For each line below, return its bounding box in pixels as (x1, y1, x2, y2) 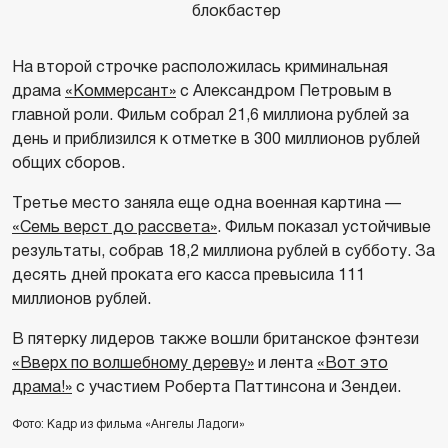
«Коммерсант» (65, 81, 176, 99)
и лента (254, 353, 317, 371)
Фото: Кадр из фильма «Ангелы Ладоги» (12, 416, 245, 431)
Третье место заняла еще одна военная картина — (12, 193, 401, 211)
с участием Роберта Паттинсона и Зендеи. (72, 377, 401, 395)
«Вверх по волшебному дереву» (12, 353, 254, 371)
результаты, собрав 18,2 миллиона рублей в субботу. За (12, 241, 435, 259)
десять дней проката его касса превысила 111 (12, 265, 365, 283)
